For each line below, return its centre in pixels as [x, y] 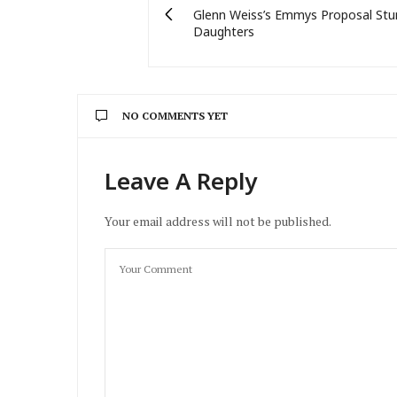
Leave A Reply [181, 180]
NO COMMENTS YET [175, 115]
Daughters [224, 31]
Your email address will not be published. [218, 221]
